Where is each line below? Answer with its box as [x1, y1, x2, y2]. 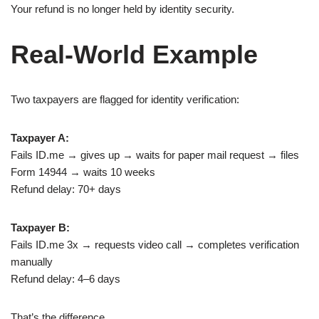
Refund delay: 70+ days [11, 183, 121, 195]
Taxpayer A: [11, 132, 69, 144]
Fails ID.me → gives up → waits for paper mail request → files [11, 149, 299, 161]
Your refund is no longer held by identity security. [11, 3, 234, 15]
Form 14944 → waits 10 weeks [11, 166, 155, 178]
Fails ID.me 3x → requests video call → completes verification [11, 239, 299, 251]
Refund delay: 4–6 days [11, 273, 120, 285]
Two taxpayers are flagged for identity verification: [11, 93, 239, 105]
